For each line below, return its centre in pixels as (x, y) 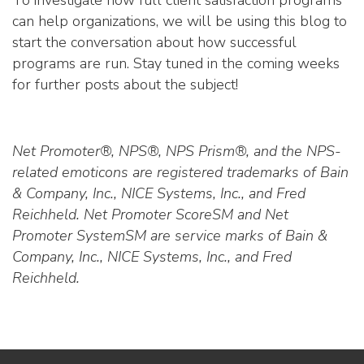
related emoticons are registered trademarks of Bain (180, 172)
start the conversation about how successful (154, 42)
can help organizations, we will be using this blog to (180, 21)
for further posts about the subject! (125, 84)
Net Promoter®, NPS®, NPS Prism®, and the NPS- (177, 151)
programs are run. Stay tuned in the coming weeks (176, 63)
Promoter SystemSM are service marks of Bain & (170, 236)
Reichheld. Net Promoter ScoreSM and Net (150, 214)
